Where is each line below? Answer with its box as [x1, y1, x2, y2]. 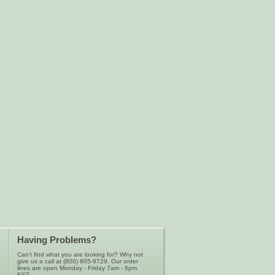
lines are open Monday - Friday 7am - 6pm [17, 265, 137, 271]
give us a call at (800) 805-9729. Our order [17, 258, 138, 265]
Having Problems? [17, 235, 96, 245]
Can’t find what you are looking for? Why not [17, 251, 143, 258]
